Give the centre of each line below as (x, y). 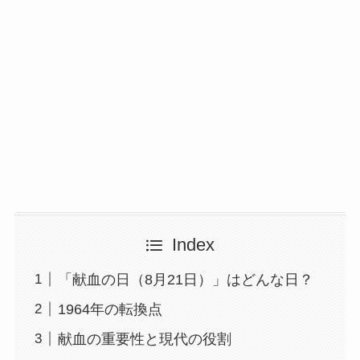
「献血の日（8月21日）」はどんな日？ (185, 279)
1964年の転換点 (110, 309)
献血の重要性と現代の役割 (144, 339)
